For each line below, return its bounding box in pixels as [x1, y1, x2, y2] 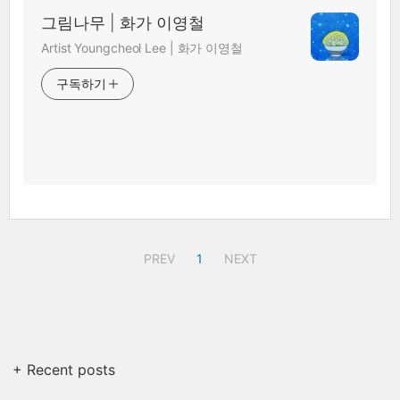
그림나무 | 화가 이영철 [41, 12, 204, 32]
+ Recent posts [12, 360, 116, 379]
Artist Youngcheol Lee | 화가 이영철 [41, 39, 243, 55]
